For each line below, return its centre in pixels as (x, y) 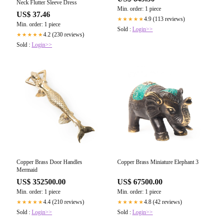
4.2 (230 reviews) (64, 35)
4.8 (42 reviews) (163, 202)
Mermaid (27, 170)
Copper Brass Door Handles (49, 162)
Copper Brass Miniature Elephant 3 (158, 162)
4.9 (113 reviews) (164, 19)
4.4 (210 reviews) (64, 202)
